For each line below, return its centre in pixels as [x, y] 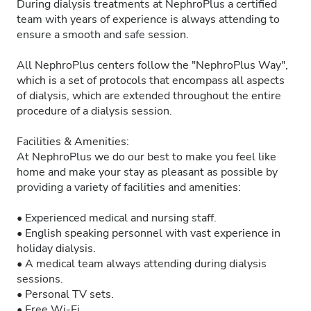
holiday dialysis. [56, 249]
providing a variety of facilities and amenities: [129, 187]
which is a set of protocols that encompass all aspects [151, 81]
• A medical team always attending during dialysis [142, 264]
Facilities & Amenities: [73, 142]
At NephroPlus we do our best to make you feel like [146, 157]
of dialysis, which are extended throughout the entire [149, 96]
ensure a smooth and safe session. [103, 35]
